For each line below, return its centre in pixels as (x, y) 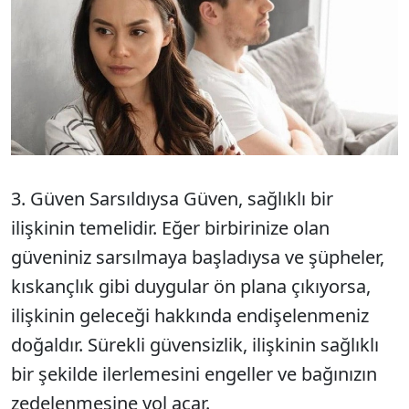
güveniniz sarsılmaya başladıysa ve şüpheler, (198, 257)
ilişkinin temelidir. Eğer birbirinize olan (170, 227)
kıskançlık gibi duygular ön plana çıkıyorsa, (191, 286)
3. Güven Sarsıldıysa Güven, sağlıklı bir (172, 198)
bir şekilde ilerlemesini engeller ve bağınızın (194, 373)
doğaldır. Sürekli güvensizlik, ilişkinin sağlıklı (195, 344)
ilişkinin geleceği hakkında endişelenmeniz (190, 315)
